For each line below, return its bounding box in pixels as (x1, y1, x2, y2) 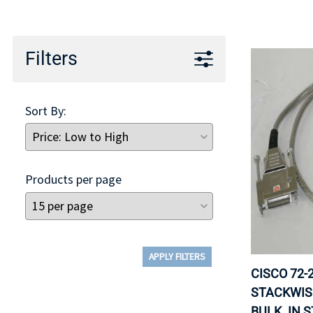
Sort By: (25, 102, 66, 119)
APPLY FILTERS (149, 250, 205, 263)
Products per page (25, 171, 122, 188)
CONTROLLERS (48, 18, 129, 35)
